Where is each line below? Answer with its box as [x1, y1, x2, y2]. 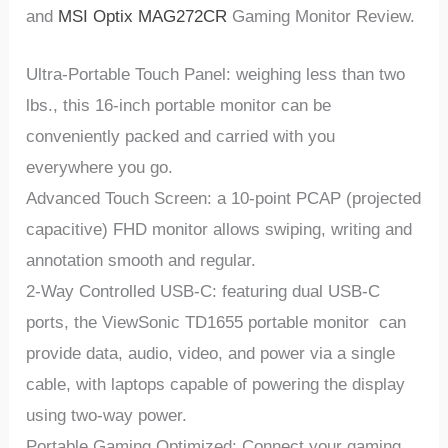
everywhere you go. [26, 158, 174, 178]
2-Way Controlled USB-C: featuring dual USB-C [26, 282, 381, 302]
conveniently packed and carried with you [26, 127, 336, 147]
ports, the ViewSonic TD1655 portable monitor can [26, 313, 407, 333]
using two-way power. [26, 406, 188, 426]
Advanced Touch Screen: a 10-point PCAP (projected [26, 189, 422, 209]
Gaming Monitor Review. [227, 6, 416, 26]
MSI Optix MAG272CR [58, 6, 228, 26]
